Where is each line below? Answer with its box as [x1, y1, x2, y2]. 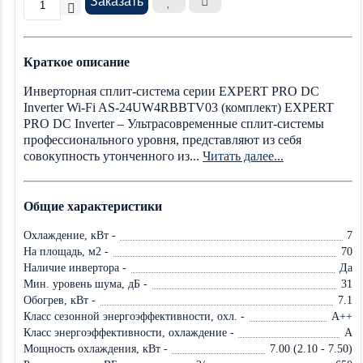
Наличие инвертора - [23, 262, 126, 274]
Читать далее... [203, 149, 284, 163]
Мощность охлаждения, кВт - [23, 343, 168, 355]
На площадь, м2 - [23, 246, 109, 258]
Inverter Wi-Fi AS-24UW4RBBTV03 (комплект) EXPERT [23, 100, 334, 114]
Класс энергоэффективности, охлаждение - [23, 327, 234, 339]
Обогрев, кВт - [23, 294, 96, 306]
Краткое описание [23, 55, 130, 69]
